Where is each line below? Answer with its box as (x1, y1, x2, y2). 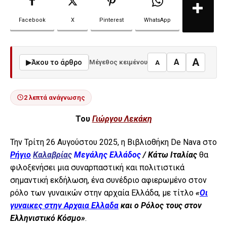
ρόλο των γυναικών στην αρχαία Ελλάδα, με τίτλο (10, 188, 196, 198)
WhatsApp (144, 16, 171, 23)
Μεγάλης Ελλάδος (74, 150, 141, 160)
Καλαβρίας (33, 150, 72, 160)
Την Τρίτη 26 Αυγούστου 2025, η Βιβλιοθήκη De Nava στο (10, 137, 217, 147)
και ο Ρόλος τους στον (119, 201, 202, 211)
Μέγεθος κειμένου (89, 58, 147, 66)
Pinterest (99, 16, 124, 23)
